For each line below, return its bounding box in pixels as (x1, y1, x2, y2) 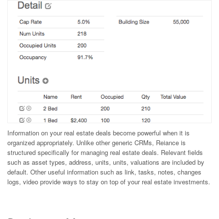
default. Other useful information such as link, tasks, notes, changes (7, 167, 201, 176)
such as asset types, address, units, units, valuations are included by (7, 157, 204, 167)
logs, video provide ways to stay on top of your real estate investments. (7, 176, 210, 186)
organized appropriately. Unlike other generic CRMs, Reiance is (7, 137, 186, 147)
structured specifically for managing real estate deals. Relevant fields (7, 147, 203, 157)
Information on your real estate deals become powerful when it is (7, 128, 190, 137)
